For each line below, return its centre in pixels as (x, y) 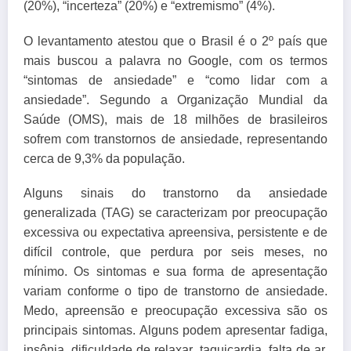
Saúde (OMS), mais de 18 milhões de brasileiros (175, 119)
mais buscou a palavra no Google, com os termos (175, 60)
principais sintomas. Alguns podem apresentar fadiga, (175, 330)
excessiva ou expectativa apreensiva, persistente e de (175, 232)
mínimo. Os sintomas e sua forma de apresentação (175, 271)
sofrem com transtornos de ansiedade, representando (175, 139)
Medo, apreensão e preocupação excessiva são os (175, 310)
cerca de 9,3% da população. (104, 158)
